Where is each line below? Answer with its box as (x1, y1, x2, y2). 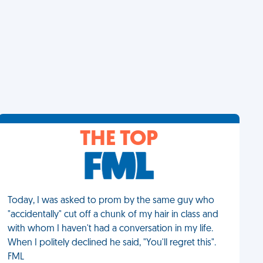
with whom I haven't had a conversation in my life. (8, 224, 214, 234)
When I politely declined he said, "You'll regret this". (8, 238, 217, 248)
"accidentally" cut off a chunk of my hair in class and (8, 210, 219, 220)
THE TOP (80, 129, 159, 150)
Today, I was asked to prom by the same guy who (8, 196, 215, 205)
